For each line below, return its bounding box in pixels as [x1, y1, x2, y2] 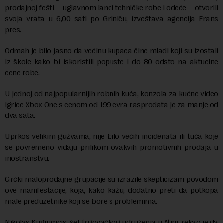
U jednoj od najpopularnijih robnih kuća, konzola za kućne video [5, 89, 218, 98]
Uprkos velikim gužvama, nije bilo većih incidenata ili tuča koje [5, 131, 218, 141]
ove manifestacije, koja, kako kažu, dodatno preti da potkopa [5, 185, 218, 195]
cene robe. [5, 68, 41, 77]
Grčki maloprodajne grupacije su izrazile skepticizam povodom [5, 174, 218, 184]
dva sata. [5, 111, 37, 120]
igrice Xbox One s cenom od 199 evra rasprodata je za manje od [5, 100, 218, 109]
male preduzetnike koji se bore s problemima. [5, 196, 159, 206]
